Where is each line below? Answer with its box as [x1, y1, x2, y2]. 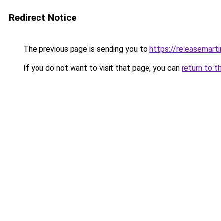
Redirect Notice [9, 12, 76, 23]
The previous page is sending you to [21, 44, 149, 54]
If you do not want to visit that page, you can [21, 63, 182, 73]
